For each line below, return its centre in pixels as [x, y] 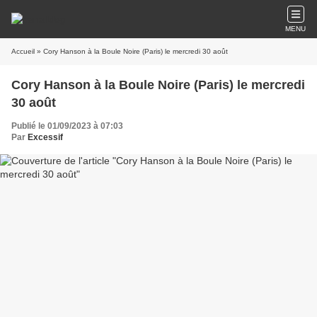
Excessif [45, 137]
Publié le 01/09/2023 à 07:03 [67, 126]
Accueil [23, 51]
